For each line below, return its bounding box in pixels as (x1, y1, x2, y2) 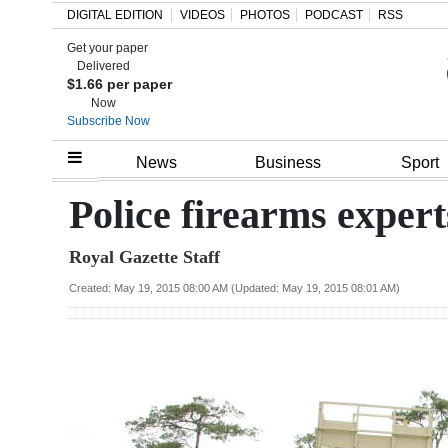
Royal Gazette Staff (69, 246, 220, 267)
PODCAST (305, 8, 363, 22)
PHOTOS (240, 8, 290, 22)
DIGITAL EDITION (67, 8, 163, 22)
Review (32, 247, 84, 269)
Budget (32, 320, 86, 342)
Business (255, 154, 321, 172)
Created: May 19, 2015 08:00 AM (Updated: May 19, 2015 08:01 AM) (69, 281, 400, 294)
